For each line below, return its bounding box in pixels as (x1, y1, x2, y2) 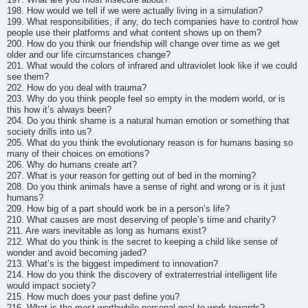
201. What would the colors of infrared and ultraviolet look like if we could (7, 60, 297, 71)
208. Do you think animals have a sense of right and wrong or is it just (7, 181, 285, 192)
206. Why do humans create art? (7, 159, 137, 170)
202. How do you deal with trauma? (7, 82, 146, 93)
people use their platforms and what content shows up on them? (7, 27, 261, 38)
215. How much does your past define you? (7, 291, 179, 302)
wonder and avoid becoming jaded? (7, 247, 146, 258)
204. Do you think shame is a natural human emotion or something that (7, 115, 289, 126)
